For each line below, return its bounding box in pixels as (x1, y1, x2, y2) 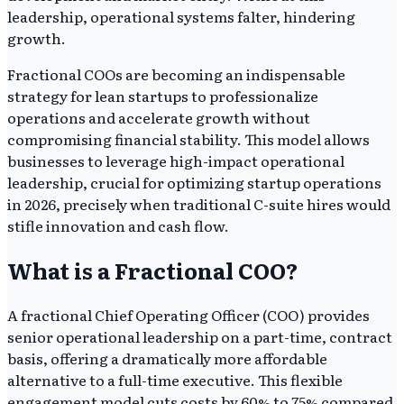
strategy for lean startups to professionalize (7, 84, 318, 106)
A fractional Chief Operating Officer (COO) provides (7, 303, 370, 326)
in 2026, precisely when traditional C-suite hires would (7, 192, 390, 215)
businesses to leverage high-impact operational (7, 149, 344, 171)
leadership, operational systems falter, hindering (7, 5, 355, 27)
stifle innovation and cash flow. (7, 214, 229, 236)
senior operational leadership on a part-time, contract (7, 325, 392, 347)
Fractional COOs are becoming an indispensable (7, 62, 345, 85)
